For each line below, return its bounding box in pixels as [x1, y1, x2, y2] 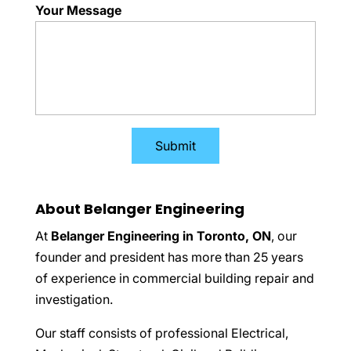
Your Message [34, 2, 121, 18]
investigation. [34, 291, 113, 307]
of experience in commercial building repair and [34, 270, 314, 286]
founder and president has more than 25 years [34, 249, 303, 265]
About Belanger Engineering [34, 199, 244, 219]
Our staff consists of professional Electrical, [34, 325, 288, 341]
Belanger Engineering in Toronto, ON [50, 228, 271, 244]
